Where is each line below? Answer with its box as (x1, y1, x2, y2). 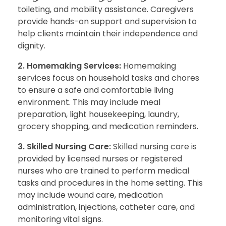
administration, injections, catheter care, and (18, 201, 195, 213)
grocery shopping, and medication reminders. (18, 120, 198, 132)
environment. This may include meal (18, 96, 160, 108)
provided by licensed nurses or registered (18, 152, 182, 164)
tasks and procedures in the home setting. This (18, 177, 203, 189)
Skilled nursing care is (111, 140, 197, 152)
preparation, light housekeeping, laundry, (18, 108, 179, 120)
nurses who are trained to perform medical (18, 164, 189, 177)
